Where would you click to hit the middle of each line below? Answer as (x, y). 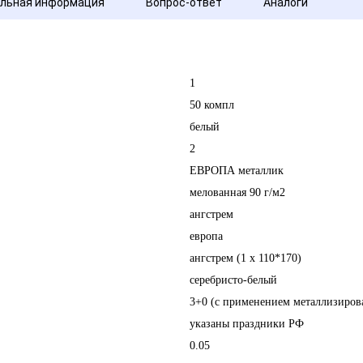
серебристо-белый (233, 280)
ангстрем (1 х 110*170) (246, 258)
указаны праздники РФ (247, 324)
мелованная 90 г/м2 (237, 192)
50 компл (212, 105)
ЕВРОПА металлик (237, 171)
